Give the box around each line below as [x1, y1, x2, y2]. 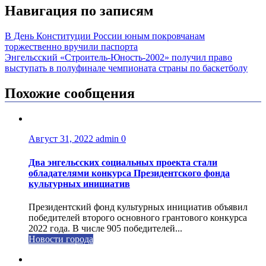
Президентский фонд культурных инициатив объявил [28, 201, 248, 212]
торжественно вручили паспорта [5, 41, 138, 52]
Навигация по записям [5, 2, 153, 18]
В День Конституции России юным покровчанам [5, 30, 205, 41]
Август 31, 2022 [28, 134, 96, 144]
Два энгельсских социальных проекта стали [28, 157, 217, 167]
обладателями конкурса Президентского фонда [28, 167, 230, 178]
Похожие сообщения [5, 85, 135, 101]
